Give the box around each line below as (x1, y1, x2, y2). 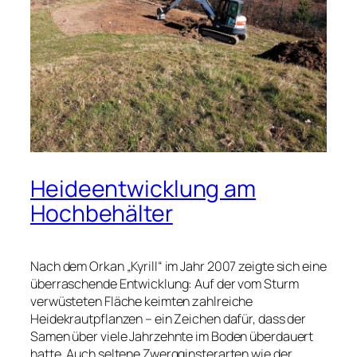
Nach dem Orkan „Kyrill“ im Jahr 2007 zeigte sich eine (30, 257, 327, 275)
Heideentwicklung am (30, 172, 257, 204)
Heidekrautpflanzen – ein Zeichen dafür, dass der (30, 309, 307, 328)
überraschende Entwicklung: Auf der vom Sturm (30, 274, 299, 292)
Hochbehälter (30, 197, 173, 229)
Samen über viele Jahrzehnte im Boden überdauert (30, 327, 314, 345)
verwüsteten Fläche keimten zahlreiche (30, 292, 253, 310)
